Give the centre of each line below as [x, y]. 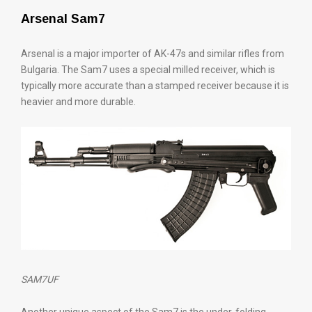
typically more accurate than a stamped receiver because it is [155, 86]
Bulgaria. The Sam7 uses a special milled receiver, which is [148, 70]
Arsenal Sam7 [63, 19]
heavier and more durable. [78, 102]
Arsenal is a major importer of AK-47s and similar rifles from [153, 54]
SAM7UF [40, 280]
